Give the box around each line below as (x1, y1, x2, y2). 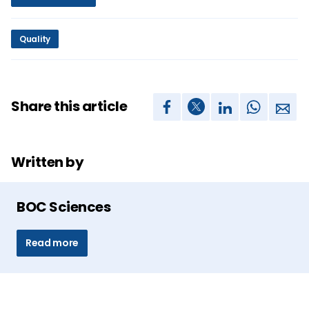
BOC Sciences (17, 197, 110, 217)
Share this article (11, 97, 127, 117)
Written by (11, 152, 83, 172)
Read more (26, 235, 79, 250)
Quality (19, 32, 50, 45)
